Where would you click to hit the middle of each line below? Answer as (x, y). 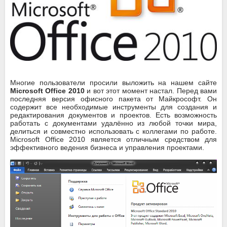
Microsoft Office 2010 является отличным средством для (113, 139)
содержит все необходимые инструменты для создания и (113, 107)
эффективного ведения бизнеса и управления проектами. (107, 147)
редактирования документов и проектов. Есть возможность (113, 115)
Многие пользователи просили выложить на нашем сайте (113, 82)
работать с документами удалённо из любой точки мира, (113, 123)
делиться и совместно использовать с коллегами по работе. (113, 131)
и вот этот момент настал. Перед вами (151, 90)
